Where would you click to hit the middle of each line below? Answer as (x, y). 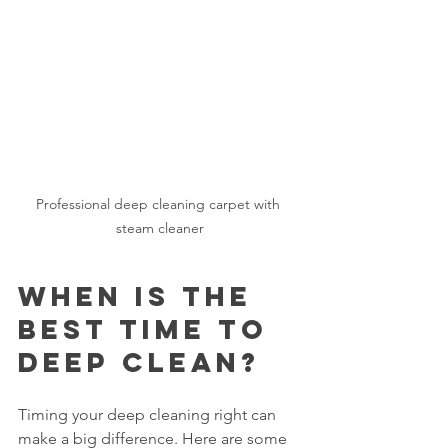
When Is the (141, 295)
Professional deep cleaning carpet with (160, 203)
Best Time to (149, 328)
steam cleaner (160, 227)
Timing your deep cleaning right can (149, 414)
